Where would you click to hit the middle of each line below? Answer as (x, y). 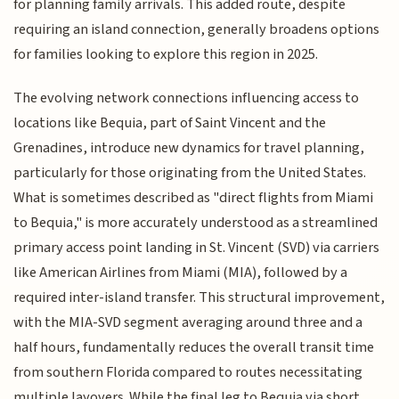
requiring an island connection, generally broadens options (197, 30)
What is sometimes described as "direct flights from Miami (194, 197)
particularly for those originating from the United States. (190, 172)
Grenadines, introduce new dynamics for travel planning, (189, 147)
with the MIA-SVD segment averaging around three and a (188, 322)
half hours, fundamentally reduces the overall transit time (194, 347)
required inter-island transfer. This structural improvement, (199, 297)
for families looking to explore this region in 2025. (166, 55)
